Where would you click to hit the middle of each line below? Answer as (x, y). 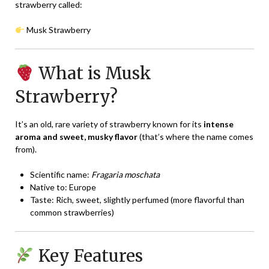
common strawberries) (72, 213)
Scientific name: (61, 175)
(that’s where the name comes (195, 137)
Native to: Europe (63, 187)
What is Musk (92, 74)
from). (26, 150)
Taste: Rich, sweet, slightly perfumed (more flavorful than (137, 200)
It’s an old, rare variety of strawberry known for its (109, 124)
